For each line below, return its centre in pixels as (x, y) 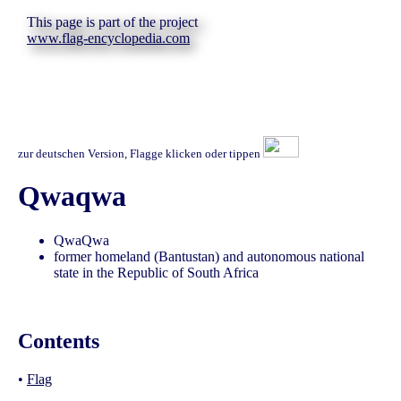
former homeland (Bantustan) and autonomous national (209, 256)
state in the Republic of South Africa (156, 272)
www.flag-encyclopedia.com (108, 38)
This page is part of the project (112, 22)
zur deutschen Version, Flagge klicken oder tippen (141, 154)
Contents (59, 341)
